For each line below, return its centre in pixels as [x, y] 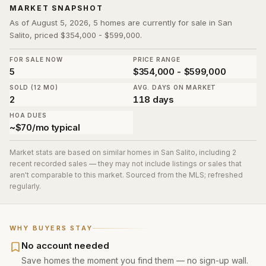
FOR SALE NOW [36, 59]
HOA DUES [28, 115]
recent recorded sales [48, 164]
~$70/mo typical [45, 127]
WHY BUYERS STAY [51, 228]
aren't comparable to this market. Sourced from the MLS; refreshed [126, 175]
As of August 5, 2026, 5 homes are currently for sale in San [121, 23]
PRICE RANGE [157, 59]
